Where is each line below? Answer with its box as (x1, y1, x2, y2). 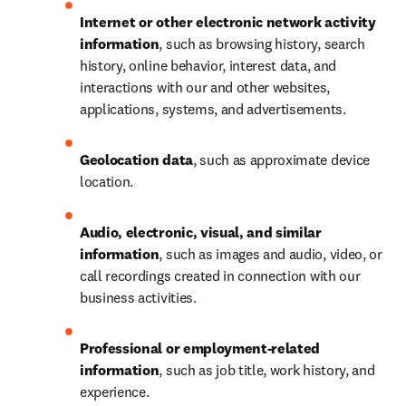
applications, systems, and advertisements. (80, 100, 346, 118)
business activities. (80, 288, 197, 306)
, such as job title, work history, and (159, 361, 375, 379)
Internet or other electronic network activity (80, 13, 376, 31)
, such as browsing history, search (159, 34, 365, 53)
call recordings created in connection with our (80, 266, 361, 285)
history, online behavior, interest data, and (80, 56, 336, 74)
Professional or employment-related (80, 339, 321, 357)
